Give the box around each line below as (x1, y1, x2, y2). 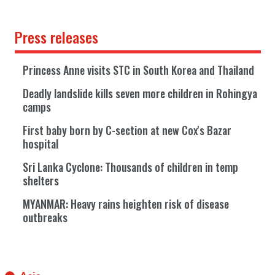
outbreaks (22, 209, 68, 225)
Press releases (14, 26, 98, 48)
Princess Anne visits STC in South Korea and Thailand (22, 62, 254, 78)
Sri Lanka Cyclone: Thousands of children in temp (22, 159, 238, 175)
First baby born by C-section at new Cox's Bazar (22, 122, 231, 138)
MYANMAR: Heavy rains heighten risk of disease (22, 196, 229, 212)
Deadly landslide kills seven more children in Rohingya (22, 85, 257, 101)
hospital (22, 136, 58, 152)
